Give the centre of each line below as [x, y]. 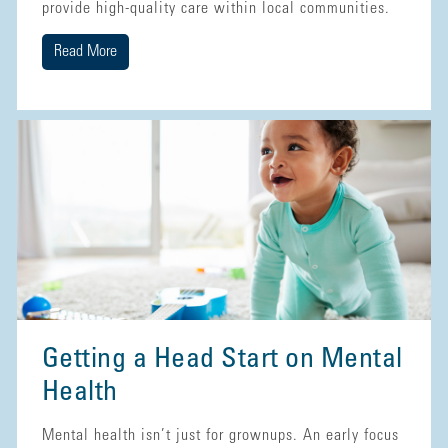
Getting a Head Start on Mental [222, 360]
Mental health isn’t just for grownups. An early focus [220, 435]
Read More [85, 51]
